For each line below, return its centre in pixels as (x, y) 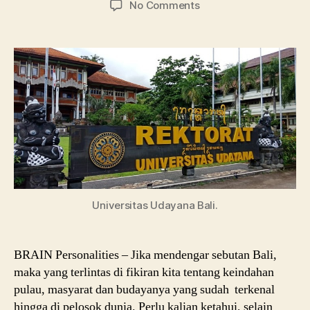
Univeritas (224, 19)
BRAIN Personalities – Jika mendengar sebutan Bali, (145, 255)
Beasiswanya (231, 80)
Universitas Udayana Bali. (155, 205)
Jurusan (219, 50)
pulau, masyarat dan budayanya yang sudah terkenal (144, 289)
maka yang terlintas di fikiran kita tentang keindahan (144, 272)
